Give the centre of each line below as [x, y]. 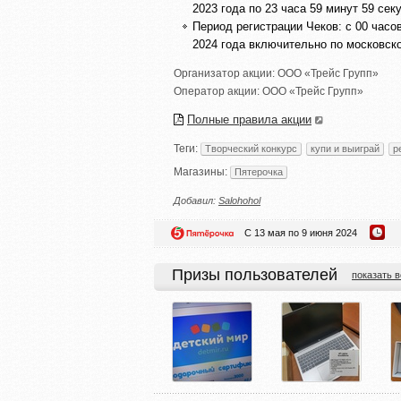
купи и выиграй [345, 149]
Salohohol [239, 200]
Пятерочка [259, 172]
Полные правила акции [249, 119]
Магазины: [202, 172]
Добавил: [196, 200]
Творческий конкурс [251, 149]
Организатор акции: [226, 73]
